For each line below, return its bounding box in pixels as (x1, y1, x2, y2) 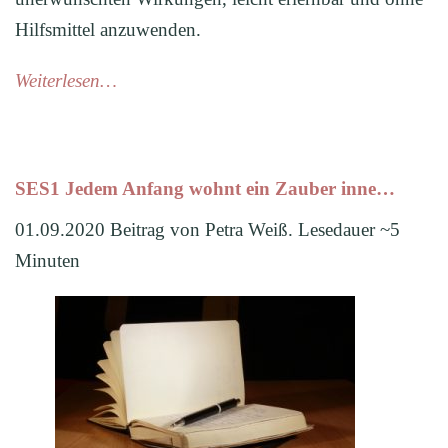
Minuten (15, 250, 80, 272)
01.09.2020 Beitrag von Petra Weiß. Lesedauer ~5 (15, 219, 400, 241)
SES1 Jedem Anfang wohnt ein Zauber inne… (15, 178, 395, 200)
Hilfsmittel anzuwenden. (15, 18, 201, 40)
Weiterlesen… (15, 69, 117, 91)
